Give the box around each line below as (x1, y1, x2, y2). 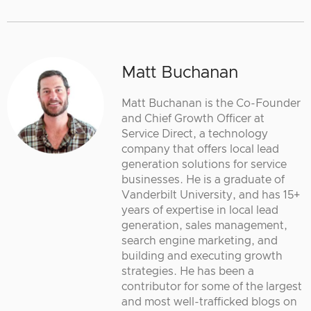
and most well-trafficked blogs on (121, 296, 297, 308)
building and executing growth (121, 250, 283, 262)
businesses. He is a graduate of (121, 174, 285, 185)
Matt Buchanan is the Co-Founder (121, 97, 301, 109)
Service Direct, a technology (121, 128, 268, 140)
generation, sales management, (121, 219, 287, 231)
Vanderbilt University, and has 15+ (121, 189, 300, 201)
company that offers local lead (121, 143, 279, 155)
